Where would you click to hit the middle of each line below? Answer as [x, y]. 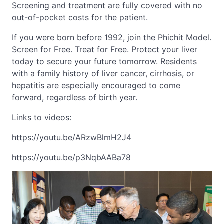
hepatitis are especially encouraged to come [96, 85]
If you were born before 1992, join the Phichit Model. [112, 37]
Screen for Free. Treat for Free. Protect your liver [105, 49]
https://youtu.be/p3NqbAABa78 [71, 157]
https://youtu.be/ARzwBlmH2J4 [72, 137]
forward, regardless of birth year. [75, 97]
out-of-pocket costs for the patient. [80, 17]
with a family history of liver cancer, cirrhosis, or [103, 73]
